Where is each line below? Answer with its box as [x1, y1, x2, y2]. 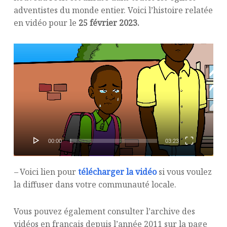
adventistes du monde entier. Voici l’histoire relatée [13, 4, 213, 16]
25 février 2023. [78, 17, 139, 28]
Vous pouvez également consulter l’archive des [13, 206, 195, 217]
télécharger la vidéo [78, 166, 157, 178]
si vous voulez [156, 166, 212, 178]
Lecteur [13, 43, 44, 55]
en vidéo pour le [13, 17, 79, 28]
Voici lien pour [19, 166, 78, 178]
